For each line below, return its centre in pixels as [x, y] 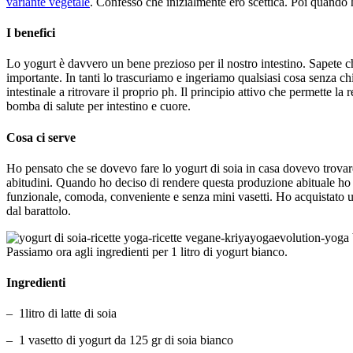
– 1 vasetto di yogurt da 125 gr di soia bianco [120, 340]
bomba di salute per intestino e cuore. [98, 106]
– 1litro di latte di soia [61, 314]
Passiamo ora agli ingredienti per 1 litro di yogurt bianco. [147, 251]
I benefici [31, 33]
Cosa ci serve [41, 137]
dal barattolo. [39, 210]
